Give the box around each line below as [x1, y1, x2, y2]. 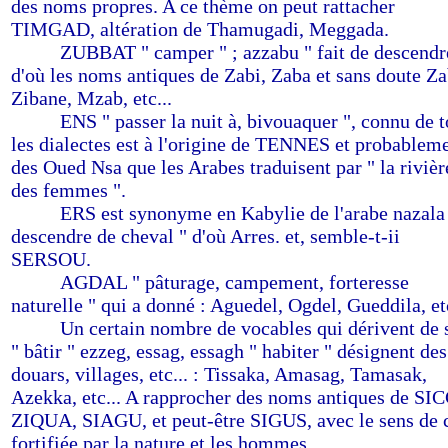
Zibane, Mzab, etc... [11, 87, 172, 109]
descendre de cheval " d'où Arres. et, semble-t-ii [11, 225, 400, 247]
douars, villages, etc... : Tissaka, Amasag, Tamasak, [11, 363, 427, 385]
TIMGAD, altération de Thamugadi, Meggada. [11, 18, 389, 40]
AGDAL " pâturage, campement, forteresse [60, 271, 409, 293]
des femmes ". [11, 179, 126, 201]
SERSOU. [11, 248, 91, 270]
